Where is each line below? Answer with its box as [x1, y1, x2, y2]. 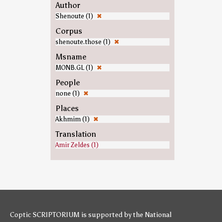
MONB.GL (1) [55, 64, 95, 71]
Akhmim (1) [55, 115, 91, 123]
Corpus [55, 26, 82, 36]
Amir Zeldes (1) [55, 141, 99, 149]
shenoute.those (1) [55, 38, 112, 46]
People [55, 78, 80, 87]
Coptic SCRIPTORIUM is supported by [10, 211, 133, 219]
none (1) [55, 90, 81, 97]
